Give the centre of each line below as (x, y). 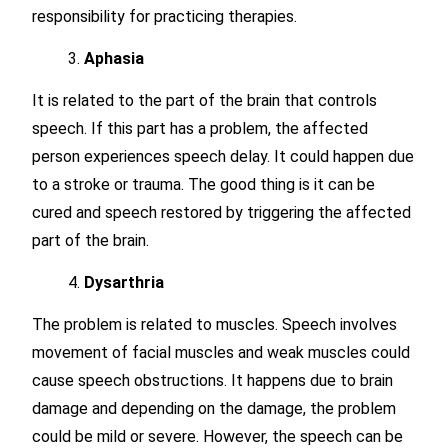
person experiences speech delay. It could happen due (223, 156)
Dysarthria (124, 282)
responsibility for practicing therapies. (164, 16)
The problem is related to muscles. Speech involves (214, 324)
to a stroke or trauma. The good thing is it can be (203, 184)
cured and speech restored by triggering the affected (221, 212)
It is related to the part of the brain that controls (204, 100)
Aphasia (114, 58)
